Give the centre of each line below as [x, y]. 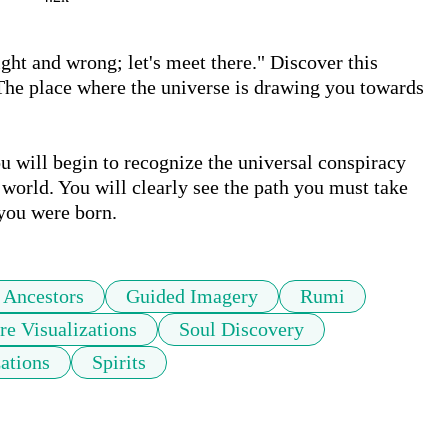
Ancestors [43, 296]
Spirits [119, 362]
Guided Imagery [192, 296]
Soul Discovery [241, 329]
